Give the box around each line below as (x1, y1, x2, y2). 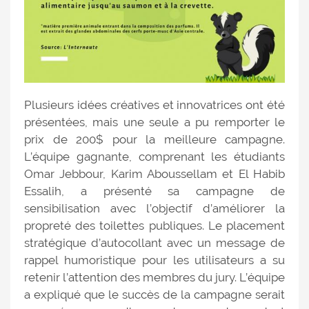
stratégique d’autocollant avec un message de (24, 235, 285, 250)
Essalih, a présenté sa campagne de (24, 183, 285, 198)
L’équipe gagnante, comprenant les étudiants (24, 149, 285, 163)
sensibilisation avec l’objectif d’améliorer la (24, 201, 285, 215)
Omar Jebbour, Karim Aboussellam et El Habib (24, 166, 285, 181)
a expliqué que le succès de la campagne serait (24, 287, 285, 301)
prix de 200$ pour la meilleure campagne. (24, 132, 285, 146)
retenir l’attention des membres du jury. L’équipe (24, 270, 285, 284)
